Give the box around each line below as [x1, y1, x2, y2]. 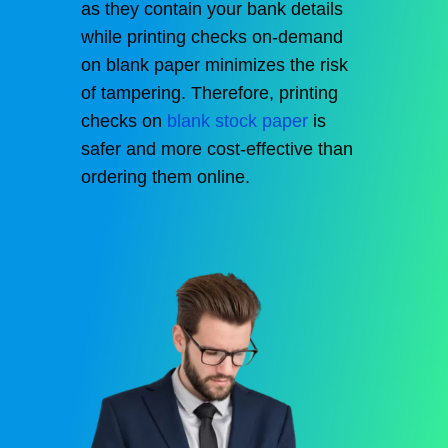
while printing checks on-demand [80, 26, 343, 47]
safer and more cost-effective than [80, 138, 353, 159]
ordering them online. [80, 166, 250, 187]
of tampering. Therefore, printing [80, 82, 338, 103]
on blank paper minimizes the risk [80, 54, 348, 75]
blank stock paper [166, 110, 308, 131]
